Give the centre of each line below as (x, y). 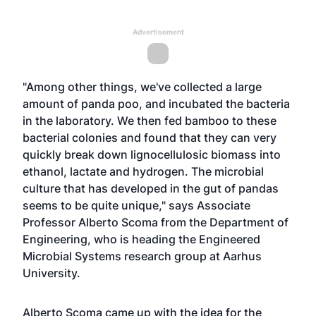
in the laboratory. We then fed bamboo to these (150, 121)
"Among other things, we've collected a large (142, 87)
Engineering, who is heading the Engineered (141, 239)
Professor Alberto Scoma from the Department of (156, 222)
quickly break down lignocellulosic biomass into (152, 154)
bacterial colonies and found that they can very (150, 138)
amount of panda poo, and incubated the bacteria (156, 104)
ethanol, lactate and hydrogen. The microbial (143, 171)
